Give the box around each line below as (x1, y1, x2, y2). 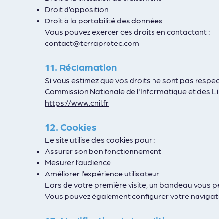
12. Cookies (45, 121, 97, 132)
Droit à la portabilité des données (45, 16, 163, 25)
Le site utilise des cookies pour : (45, 135, 155, 144)
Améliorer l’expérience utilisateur (45, 169, 159, 178)
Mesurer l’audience (45, 157, 111, 167)
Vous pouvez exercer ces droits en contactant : (45, 27, 210, 36)
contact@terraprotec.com (45, 38, 139, 47)
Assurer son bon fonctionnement (45, 146, 161, 155)
